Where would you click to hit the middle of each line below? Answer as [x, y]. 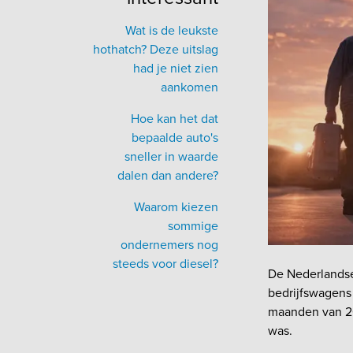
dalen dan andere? [168, 175]
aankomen [190, 87]
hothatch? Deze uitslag [156, 49]
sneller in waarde [171, 156]
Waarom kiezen [176, 206]
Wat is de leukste [172, 30]
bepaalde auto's [175, 137]
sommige [193, 225]
